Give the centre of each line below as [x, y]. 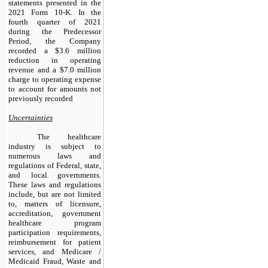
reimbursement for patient [55, 242]
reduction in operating [55, 60]
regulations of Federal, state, [55, 165]
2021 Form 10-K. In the [55, 12]
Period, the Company [55, 41]
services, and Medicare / [55, 251]
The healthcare [69, 136]
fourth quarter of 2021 [55, 22]
